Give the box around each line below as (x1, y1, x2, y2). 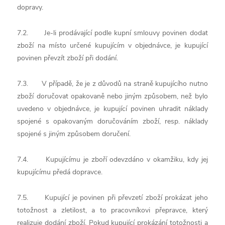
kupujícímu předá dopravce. (17, 167, 103, 177)
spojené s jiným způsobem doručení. (17, 129, 131, 139)
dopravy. (17, 3, 44, 12)
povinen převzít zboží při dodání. (17, 53, 119, 63)
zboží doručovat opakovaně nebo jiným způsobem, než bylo (17, 91, 208, 101)
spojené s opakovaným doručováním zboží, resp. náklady (17, 117, 208, 126)
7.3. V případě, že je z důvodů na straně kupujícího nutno (17, 79, 208, 88)
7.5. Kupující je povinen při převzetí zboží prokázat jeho (17, 193, 208, 202)
